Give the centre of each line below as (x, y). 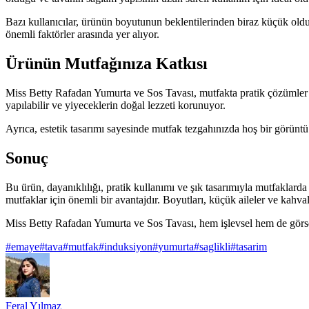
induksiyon (128, 247)
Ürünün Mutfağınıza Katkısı (107, 64)
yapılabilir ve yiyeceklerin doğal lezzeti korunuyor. (116, 106)
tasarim (251, 247)
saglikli (215, 247)
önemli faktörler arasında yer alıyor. (82, 34)
